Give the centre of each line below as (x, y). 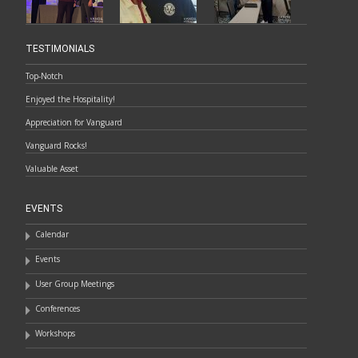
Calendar (52, 234)
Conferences (58, 308)
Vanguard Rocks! (56, 145)
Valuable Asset (52, 169)
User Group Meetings (75, 284)
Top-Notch (44, 76)
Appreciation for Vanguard (74, 122)
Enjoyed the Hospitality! (70, 99)
